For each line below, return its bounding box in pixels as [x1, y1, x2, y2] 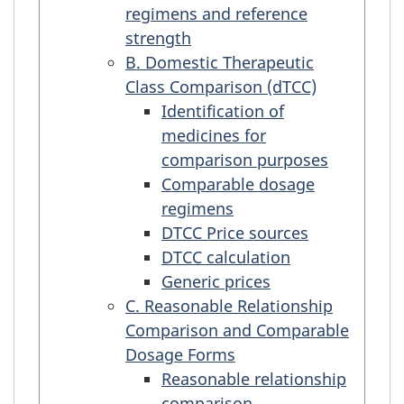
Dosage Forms [125, 343, 235, 365]
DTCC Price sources [161, 221, 308, 243]
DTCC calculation [161, 245, 290, 268]
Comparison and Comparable [125, 318, 349, 341]
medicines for [161, 124, 266, 146]
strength [125, 26, 191, 49]
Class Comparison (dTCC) [125, 75, 317, 97]
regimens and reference [125, 2, 308, 24]
